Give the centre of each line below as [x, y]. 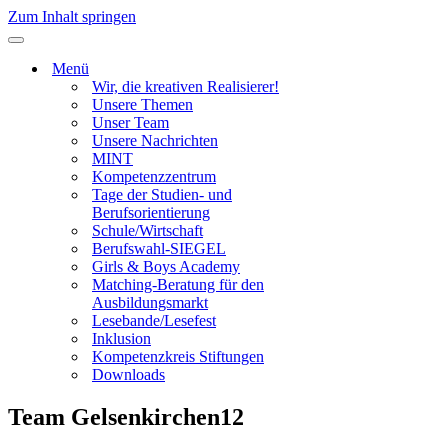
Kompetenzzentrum [154, 176]
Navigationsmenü [65, 46]
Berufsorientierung [151, 212]
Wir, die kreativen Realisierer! [185, 86]
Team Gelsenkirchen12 [126, 416]
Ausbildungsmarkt [150, 302]
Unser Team [130, 122]
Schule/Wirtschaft [147, 230]
